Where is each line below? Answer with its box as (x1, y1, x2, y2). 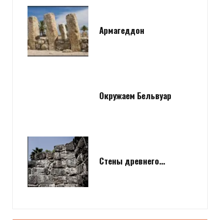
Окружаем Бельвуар (99, 89, 171, 102)
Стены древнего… (99, 154, 165, 167)
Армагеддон (99, 24, 144, 36)
